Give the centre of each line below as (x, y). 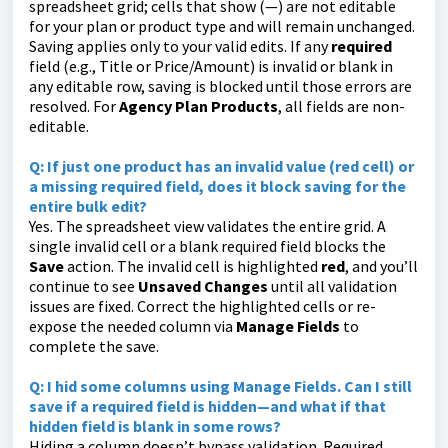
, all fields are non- (341, 106)
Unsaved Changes (203, 286)
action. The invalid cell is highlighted (192, 266)
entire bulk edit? (88, 206)
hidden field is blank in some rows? (155, 426)
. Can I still (374, 386)
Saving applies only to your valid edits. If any (180, 46)
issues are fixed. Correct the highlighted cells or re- (202, 306)
